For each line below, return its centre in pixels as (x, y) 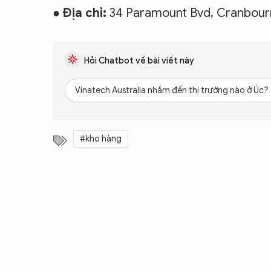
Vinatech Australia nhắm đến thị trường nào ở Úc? (172, 90)
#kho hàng (101, 139)
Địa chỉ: (85, 13)
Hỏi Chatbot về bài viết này (139, 61)
